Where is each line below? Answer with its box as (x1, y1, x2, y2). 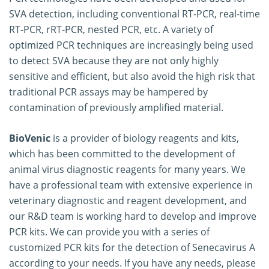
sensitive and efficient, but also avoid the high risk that (9, 69, 255, 83)
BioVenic (9, 131, 50, 145)
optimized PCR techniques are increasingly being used (9, 38, 253, 52)
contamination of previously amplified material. (9, 100, 223, 114)
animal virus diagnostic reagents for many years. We (9, 162, 246, 176)
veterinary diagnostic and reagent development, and (9, 193, 247, 207)
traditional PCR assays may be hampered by (9, 85, 208, 98)
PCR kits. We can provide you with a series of (9, 225, 210, 238)
